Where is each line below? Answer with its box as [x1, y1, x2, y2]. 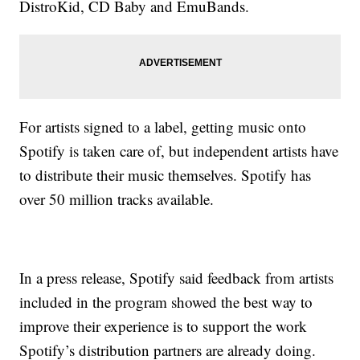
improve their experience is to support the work [19, 316, 308, 336]
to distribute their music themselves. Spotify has [19, 165, 312, 185]
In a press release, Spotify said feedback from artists [19, 268, 334, 288]
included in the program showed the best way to [19, 292, 313, 312]
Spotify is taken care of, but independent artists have [19, 141, 339, 161]
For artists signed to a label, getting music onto [19, 117, 307, 137]
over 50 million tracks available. [19, 189, 215, 209]
